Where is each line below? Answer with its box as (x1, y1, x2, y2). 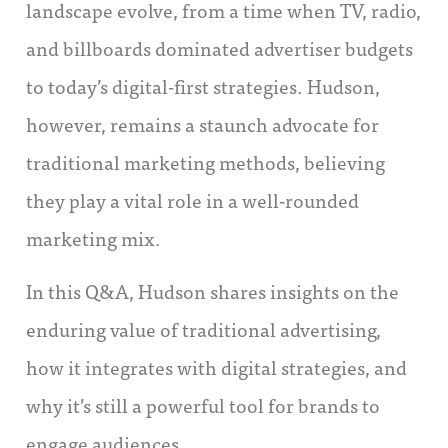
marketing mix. (26, 222, 161, 254)
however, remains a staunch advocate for (26, 108, 379, 140)
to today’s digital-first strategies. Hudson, (26, 70, 380, 102)
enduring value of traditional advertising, (26, 312, 381, 344)
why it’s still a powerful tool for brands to (26, 388, 380, 420)
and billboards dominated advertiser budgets (26, 32, 413, 64)
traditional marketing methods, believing (26, 146, 385, 178)
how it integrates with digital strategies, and (26, 350, 407, 382)
